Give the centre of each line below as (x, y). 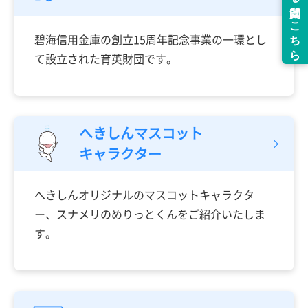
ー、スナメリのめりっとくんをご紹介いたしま (150, 213)
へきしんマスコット (141, 133)
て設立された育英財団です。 (106, 58)
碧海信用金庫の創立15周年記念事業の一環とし (151, 39)
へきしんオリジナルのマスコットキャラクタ (144, 194)
